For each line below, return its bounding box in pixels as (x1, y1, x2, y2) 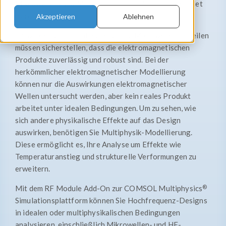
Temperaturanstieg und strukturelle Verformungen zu (15, 152, 197, 161)
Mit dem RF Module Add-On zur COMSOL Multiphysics (15, 184, 203, 193)
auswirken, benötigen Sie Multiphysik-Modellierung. (15, 128, 193, 137)
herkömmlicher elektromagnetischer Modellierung (15, 67, 186, 76)
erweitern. (15, 164, 50, 173)
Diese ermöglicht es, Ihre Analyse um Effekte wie (15, 140, 182, 149)
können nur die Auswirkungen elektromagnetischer (15, 79, 188, 88)
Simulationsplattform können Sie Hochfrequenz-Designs (15, 196, 207, 205)
